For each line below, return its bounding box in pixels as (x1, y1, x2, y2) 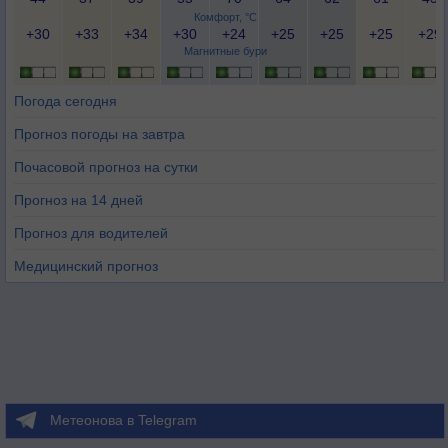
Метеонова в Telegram (50, 412, 197, 428)
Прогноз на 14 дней (14, 192, 143, 208)
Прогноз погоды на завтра (14, 126, 185, 142)
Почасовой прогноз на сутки (14, 159, 198, 175)
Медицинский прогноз (14, 258, 158, 274)
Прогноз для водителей (14, 225, 168, 241)
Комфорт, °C (193, 11, 257, 23)
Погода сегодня (14, 93, 117, 109)
